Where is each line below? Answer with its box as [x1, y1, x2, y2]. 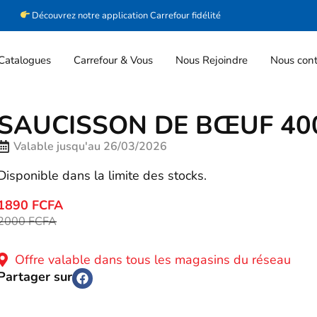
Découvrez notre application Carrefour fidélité [32, 9, 221, 22]
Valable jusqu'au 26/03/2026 [13, 138, 167, 154]
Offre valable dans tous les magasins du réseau [8, 250, 291, 268]
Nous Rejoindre [175, 53, 248, 67]
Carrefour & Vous [74, 53, 154, 67]
